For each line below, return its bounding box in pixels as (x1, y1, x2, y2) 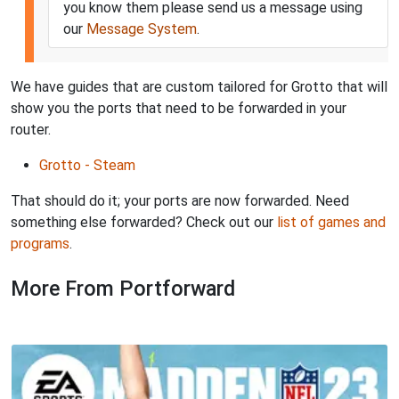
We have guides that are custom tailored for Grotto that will (11, 77, 387, 95)
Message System (86, 20, 197, 37)
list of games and (277, 213, 386, 231)
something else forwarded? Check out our (11, 213, 277, 231)
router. (11, 120, 51, 138)
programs (11, 234, 69, 252)
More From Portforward (11, 275, 235, 301)
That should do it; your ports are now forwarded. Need (11, 191, 349, 209)
